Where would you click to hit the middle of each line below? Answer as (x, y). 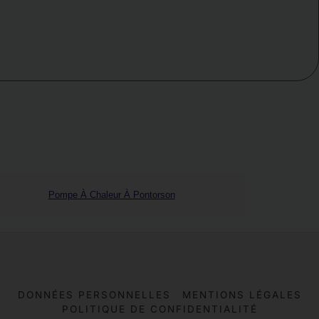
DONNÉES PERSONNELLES (94, 294)
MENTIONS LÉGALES (242, 294)
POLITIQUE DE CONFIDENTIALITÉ (159, 309)
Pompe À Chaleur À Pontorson (111, 195)
